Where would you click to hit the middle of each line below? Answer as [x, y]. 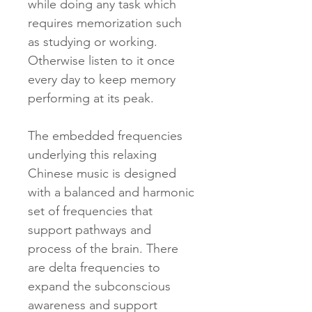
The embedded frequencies [105, 136]
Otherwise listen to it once [101, 61]
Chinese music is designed [102, 173]
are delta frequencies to [94, 267]
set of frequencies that [90, 211]
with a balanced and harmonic [111, 192]
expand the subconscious [99, 286]
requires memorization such [105, 23]
